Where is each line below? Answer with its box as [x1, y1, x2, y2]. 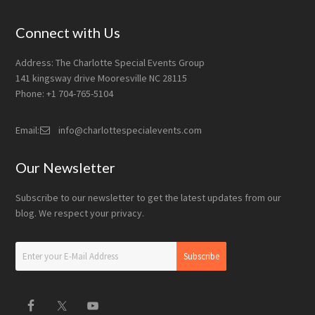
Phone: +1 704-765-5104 [15, 86, 114, 100]
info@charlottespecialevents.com [56, 123, 202, 136]
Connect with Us [15, 23, 121, 41]
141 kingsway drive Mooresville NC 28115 [15, 71, 188, 84]
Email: [15, 123, 40, 136]
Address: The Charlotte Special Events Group [15, 56, 205, 69]
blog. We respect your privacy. [15, 206, 145, 219]
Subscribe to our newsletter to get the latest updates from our [15, 191, 282, 204]
